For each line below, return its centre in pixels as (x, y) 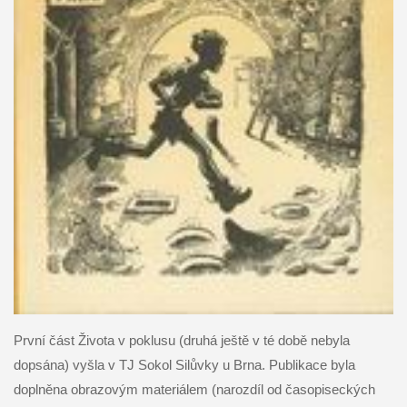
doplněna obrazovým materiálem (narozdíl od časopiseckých (194, 389)
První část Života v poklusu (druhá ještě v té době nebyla (181, 340)
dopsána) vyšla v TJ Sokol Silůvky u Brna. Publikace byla (184, 364)
